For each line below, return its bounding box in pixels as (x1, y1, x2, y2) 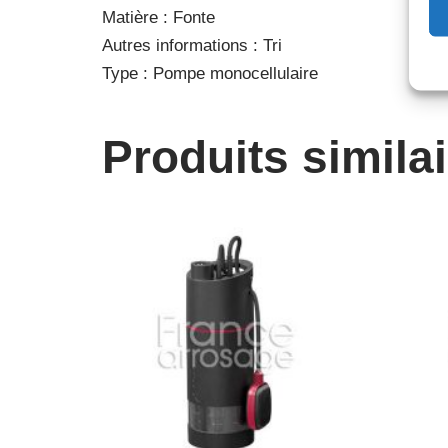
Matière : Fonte (102, 8, 215, 28)
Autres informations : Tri (102, 36, 282, 56)
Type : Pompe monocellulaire (102, 64, 318, 84)
